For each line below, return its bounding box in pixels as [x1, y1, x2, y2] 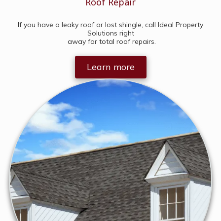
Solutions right [87, 29, 134, 37]
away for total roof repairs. [65, 37, 156, 46]
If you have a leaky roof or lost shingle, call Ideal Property [18, 20, 203, 29]
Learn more [86, 61, 135, 73]
